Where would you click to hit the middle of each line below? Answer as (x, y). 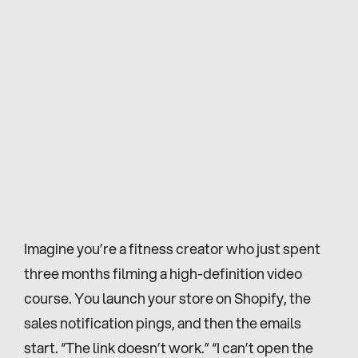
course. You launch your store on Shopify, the (167, 298)
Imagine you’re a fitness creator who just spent (172, 249)
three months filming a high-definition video (163, 273)
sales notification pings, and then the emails (163, 323)
